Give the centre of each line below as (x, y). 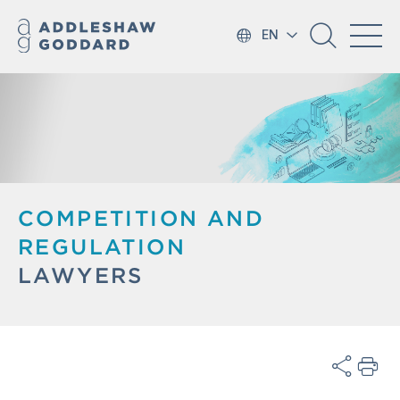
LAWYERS (81, 275)
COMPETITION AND (141, 218)
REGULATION (102, 247)
